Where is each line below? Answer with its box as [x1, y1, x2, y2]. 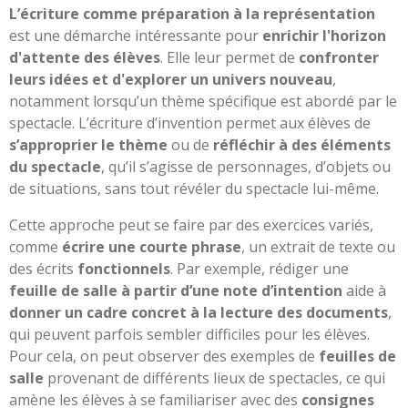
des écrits [9, 258, 77, 279]
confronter [299, 46, 379, 67]
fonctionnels [77, 258, 170, 279]
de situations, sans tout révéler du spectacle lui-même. [9, 178, 379, 199]
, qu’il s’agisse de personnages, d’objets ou [101, 156, 391, 177]
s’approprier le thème [9, 134, 168, 155]
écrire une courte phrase [62, 236, 241, 257]
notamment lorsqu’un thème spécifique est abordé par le [9, 90, 397, 111]
